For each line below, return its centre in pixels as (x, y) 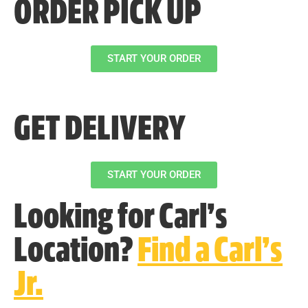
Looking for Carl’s (121, 219)
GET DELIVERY (100, 131)
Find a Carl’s (210, 252)
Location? (76, 252)
